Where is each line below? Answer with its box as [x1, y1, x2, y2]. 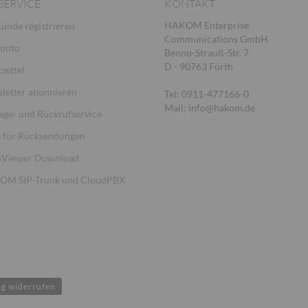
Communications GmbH [164, 33, 268, 45]
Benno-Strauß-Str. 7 [164, 47, 249, 58]
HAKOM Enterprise [164, 19, 251, 31]
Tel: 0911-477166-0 [164, 88, 249, 100]
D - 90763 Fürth [164, 60, 233, 72]
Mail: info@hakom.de [164, 102, 255, 113]
